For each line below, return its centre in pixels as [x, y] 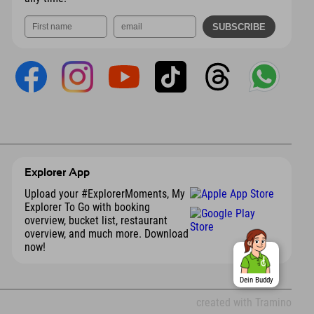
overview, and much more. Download [106, 233]
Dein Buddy [256, 280]
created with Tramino [244, 303]
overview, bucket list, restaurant [96, 220]
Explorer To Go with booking [87, 207]
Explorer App [57, 173]
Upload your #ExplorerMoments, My [104, 193]
